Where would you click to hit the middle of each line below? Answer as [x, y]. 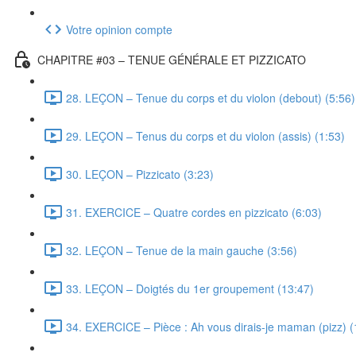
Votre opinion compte [119, 29]
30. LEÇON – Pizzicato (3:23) [140, 174]
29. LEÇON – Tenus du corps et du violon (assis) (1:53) [205, 135]
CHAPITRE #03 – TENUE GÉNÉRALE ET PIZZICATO [172, 59]
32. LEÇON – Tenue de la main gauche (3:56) [182, 250]
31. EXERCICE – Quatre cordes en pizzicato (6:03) [194, 212]
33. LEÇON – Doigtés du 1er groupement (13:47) [190, 288]
